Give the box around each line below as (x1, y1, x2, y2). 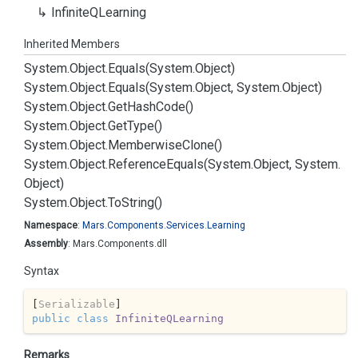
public (31, 312, 70, 324)
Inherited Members (24, 38, 120, 50)
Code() (156, 99, 193, 114)
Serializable (38, 297, 115, 310)
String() (121, 195, 162, 210)
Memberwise (108, 137, 182, 153)
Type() (127, 118, 162, 133)
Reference (108, 157, 166, 172)
